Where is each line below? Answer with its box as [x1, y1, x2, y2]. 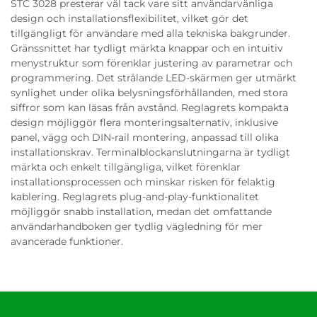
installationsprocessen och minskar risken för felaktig [11, 175, 275, 188]
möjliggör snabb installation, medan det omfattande [11, 205, 272, 218]
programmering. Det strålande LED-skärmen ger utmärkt [11, 71, 296, 84]
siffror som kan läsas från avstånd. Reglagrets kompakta [11, 101, 289, 114]
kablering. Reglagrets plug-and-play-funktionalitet [11, 190, 259, 203]
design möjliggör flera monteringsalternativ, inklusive [11, 116, 278, 129]
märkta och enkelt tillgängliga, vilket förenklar [11, 161, 241, 173]
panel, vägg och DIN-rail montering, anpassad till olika [11, 131, 279, 144]
